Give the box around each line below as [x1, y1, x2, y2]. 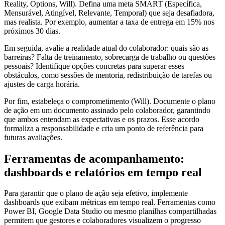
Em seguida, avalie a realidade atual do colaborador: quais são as [4, 43, 208, 52]
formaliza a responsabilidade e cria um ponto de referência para [4, 124, 203, 133]
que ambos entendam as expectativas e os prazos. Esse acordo [4, 115, 199, 124]
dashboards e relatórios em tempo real [4, 165, 202, 179]
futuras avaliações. [4, 133, 62, 142]
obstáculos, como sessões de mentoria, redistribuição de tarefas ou [4, 70, 212, 79]
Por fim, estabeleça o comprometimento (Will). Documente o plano [4, 96, 215, 105]
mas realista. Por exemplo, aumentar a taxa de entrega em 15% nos [4, 17, 214, 26]
